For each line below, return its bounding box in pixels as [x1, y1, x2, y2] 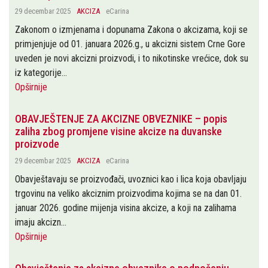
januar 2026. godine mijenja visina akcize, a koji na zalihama [15, 202, 236, 214]
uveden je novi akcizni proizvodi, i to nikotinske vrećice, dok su [15, 53, 248, 64]
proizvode [15, 138, 59, 150]
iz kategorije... [15, 67, 67, 78]
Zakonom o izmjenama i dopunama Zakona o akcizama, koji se [15, 24, 248, 35]
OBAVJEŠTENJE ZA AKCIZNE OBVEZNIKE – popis [15, 112, 227, 125]
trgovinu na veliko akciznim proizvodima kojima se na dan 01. [15, 188, 242, 199]
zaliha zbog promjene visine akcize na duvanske [15, 125, 222, 138]
